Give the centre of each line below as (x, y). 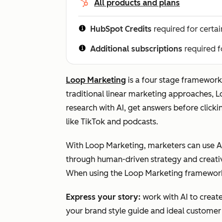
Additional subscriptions (136, 49)
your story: (119, 197)
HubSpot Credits (121, 29)
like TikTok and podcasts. (112, 122)
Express (81, 197)
